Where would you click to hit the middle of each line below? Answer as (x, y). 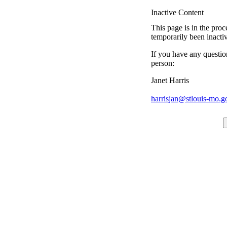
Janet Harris (170, 80)
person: (163, 63)
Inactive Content (177, 12)
